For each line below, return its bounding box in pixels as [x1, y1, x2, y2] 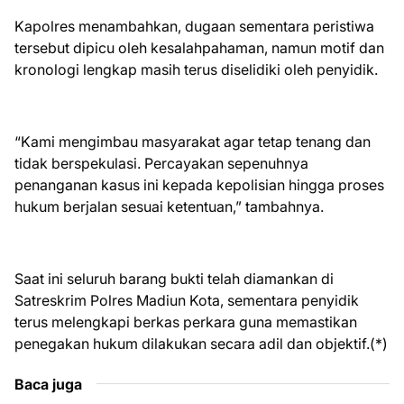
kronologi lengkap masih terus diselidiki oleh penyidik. [14, 60, 378, 78]
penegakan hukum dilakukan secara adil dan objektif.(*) [14, 335, 388, 353]
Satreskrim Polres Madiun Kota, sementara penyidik [14, 291, 359, 309]
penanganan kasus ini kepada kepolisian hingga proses [14, 176, 384, 194]
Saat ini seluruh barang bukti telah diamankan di [14, 270, 334, 288]
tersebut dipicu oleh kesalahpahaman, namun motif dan [14, 39, 384, 57]
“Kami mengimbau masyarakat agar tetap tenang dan [14, 133, 371, 151]
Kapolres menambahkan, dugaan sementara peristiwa [14, 17, 374, 35]
